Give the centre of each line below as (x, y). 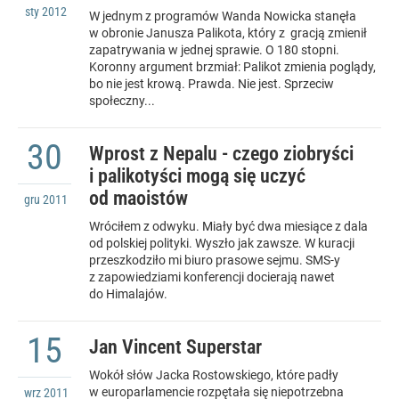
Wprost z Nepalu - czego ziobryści (221, 154)
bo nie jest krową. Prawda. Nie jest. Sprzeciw (212, 84)
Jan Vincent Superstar (175, 347)
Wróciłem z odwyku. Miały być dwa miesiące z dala (228, 227)
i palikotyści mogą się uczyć (197, 176)
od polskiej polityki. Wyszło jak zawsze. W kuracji (222, 244)
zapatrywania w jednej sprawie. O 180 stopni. (214, 50)
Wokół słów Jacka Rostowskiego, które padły (214, 375)
